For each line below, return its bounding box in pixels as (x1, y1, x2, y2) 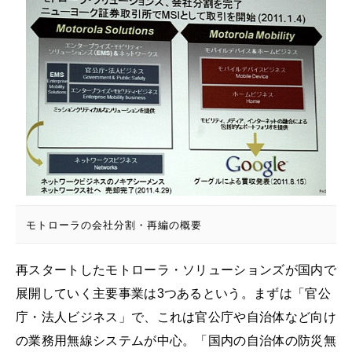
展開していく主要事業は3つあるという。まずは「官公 (16, 286, 331, 300)
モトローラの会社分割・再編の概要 (25, 218, 202, 231)
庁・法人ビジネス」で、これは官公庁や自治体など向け (16, 310, 336, 324)
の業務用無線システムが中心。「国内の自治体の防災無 (16, 333, 336, 347)
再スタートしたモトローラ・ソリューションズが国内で (16, 262, 336, 277)
